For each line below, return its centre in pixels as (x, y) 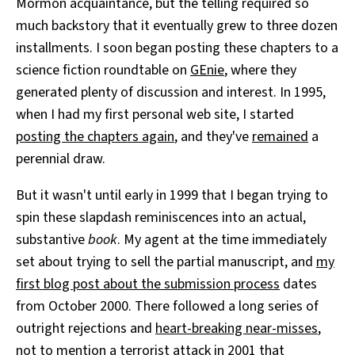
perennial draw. (61, 158)
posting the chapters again (95, 136)
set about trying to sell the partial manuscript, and (166, 261)
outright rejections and (86, 328)
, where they (260, 70)
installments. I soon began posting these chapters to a (177, 48)
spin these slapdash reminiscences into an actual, (161, 217)
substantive (52, 239)
